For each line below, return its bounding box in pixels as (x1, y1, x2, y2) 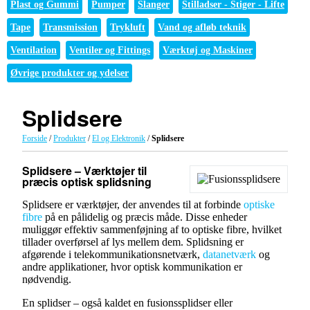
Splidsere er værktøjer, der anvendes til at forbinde (22, 198, 244, 210)
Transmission (43, 21, 98, 33)
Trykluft (110, 21, 145, 33)
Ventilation (10, 44, 57, 55)
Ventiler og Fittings (69, 44, 150, 55)
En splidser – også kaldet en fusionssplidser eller (22, 296, 232, 309)
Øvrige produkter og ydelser (10, 66, 129, 78)
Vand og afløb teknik (158, 21, 246, 33)
